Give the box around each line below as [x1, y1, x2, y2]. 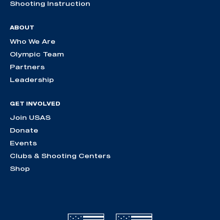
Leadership [10, 76, 54, 84]
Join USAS [10, 113, 51, 122]
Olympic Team [10, 50, 64, 58]
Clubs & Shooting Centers [10, 152, 110, 160]
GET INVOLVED [10, 101, 60, 107]
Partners [10, 63, 45, 71]
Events [10, 139, 37, 147]
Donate [10, 126, 38, 135]
